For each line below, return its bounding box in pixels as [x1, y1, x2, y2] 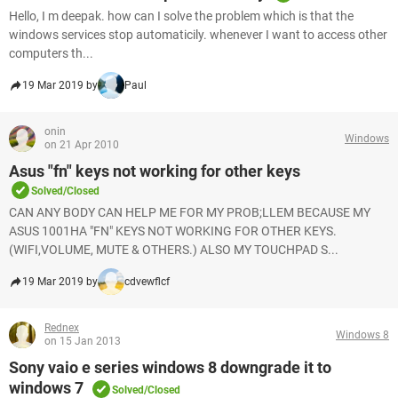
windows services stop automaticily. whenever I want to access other [9, 28, 387, 42]
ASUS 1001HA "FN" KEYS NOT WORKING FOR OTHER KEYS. [9, 224, 337, 238]
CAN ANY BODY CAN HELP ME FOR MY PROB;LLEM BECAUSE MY [9, 205, 370, 219]
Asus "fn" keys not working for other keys [9, 162, 300, 180]
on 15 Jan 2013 [44, 335, 121, 347]
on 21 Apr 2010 [44, 139, 119, 151]
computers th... [9, 46, 93, 60]
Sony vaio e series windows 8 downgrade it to [9, 358, 331, 377]
